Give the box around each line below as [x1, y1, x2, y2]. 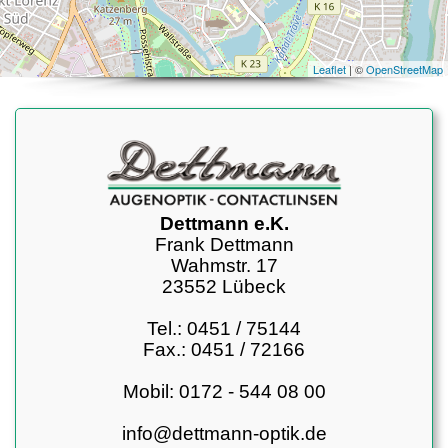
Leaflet [313, 61, 346, 77]
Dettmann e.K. [159, 213, 289, 234]
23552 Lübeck [162, 276, 286, 297]
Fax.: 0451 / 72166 [143, 339, 305, 360]
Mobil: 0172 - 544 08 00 [122, 381, 326, 402]
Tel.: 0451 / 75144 [147, 318, 301, 339]
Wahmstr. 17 [170, 255, 278, 276]
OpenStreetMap [366, 61, 443, 77]
